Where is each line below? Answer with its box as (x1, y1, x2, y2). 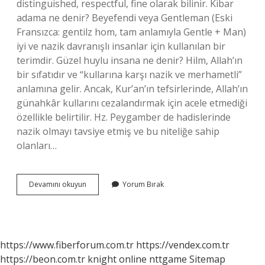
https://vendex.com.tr (136, 238, 230, 251)
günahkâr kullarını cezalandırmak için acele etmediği (17, 96, 247, 109)
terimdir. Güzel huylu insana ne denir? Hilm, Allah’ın (17, 54, 243, 67)
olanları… (17, 139, 57, 152)
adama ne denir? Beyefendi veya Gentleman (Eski (17, 11, 232, 24)
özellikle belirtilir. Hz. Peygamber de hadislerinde (17, 111, 231, 124)
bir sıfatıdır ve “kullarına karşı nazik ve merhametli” (17, 68, 242, 81)
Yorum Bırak (122, 179, 164, 189)
